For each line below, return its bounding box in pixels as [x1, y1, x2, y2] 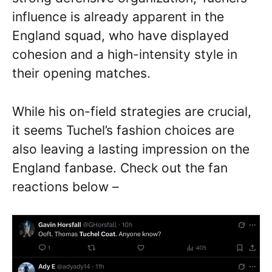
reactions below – [12, 178, 119, 194]
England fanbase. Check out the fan [12, 160, 228, 175]
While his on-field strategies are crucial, [12, 103, 251, 119]
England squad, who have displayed [12, 28, 229, 44]
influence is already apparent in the [12, 9, 224, 25]
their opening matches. [12, 66, 151, 81]
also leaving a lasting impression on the [12, 141, 250, 157]
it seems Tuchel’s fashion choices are [12, 122, 234, 138]
